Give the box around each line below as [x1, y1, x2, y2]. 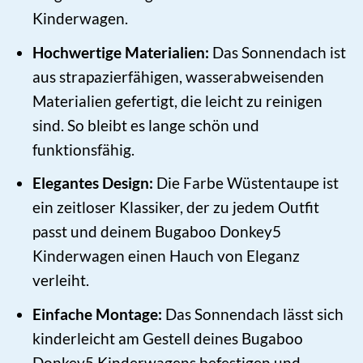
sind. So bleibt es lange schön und [32, 115, 259, 135]
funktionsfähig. [32, 139, 135, 159]
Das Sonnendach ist [208, 42, 346, 62]
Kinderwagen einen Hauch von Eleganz [32, 246, 300, 266]
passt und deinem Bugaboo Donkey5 [32, 222, 281, 241]
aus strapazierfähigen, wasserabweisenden [32, 66, 324, 86]
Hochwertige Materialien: [32, 42, 209, 62]
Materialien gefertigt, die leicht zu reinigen [32, 91, 322, 110]
